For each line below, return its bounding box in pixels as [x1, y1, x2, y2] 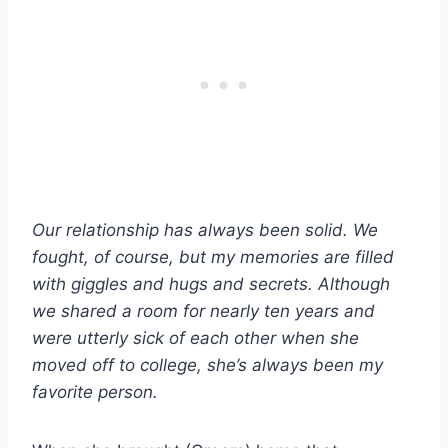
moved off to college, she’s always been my [32, 354, 383, 375]
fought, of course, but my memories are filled [32, 246, 394, 267]
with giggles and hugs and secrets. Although [32, 273, 390, 294]
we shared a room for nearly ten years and [32, 300, 375, 321]
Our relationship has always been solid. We [32, 219, 378, 240]
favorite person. [32, 381, 158, 402]
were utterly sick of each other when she [32, 327, 359, 348]
